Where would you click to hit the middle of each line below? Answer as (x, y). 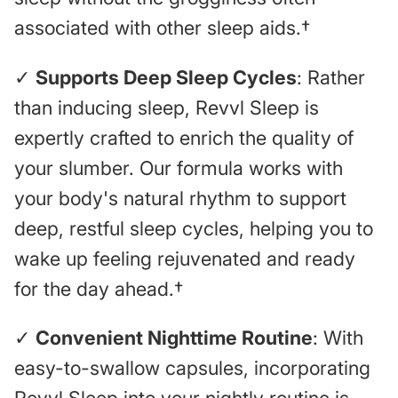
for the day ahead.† (99, 288)
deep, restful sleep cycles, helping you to (194, 228)
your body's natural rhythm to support (180, 198)
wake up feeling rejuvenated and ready (185, 258)
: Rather (331, 77)
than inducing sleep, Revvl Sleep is (167, 107)
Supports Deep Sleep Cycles (166, 77)
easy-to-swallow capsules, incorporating (192, 368)
